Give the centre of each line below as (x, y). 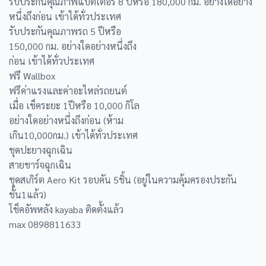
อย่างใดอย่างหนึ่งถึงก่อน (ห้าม (66, 121)
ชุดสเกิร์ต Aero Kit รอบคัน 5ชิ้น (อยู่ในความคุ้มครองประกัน (123, 180)
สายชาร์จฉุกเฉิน (40, 165)
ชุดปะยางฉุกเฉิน (41, 150)
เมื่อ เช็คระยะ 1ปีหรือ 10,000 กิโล (74, 106)
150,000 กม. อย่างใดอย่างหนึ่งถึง (73, 46)
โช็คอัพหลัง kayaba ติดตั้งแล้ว (66, 210)
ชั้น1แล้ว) (28, 195)
